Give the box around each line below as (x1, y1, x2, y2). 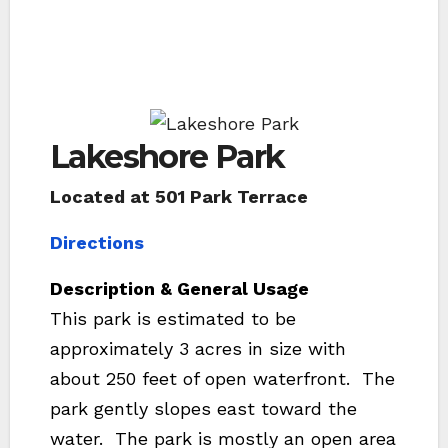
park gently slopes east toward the (50, 398, 357, 419)
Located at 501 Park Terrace (50, 186, 308, 207)
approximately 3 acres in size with (50, 338, 346, 359)
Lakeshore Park (50, 137, 285, 176)
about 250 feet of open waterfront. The (50, 368, 395, 389)
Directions (50, 232, 144, 253)
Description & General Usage (50, 278, 309, 299)
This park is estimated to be (50, 308, 296, 329)
